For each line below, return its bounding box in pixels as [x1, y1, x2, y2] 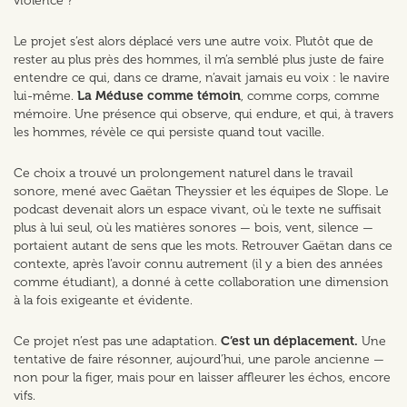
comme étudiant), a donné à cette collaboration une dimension [14, 274, 389, 291]
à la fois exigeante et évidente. [14, 293, 193, 309]
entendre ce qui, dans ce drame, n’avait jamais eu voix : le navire [14, 70, 390, 86]
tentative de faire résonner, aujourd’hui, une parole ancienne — [14, 352, 384, 368]
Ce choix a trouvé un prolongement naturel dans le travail [14, 165, 352, 182]
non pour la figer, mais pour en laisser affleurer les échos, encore [14, 370, 391, 386]
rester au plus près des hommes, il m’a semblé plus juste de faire [14, 52, 384, 68]
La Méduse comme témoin [77, 88, 241, 104]
